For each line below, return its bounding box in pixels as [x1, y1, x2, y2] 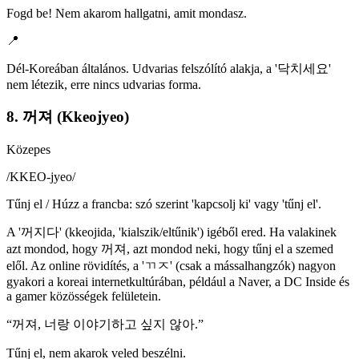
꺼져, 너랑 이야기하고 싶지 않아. [12, 317, 198, 332]
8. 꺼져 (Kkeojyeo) [6, 108, 129, 126]
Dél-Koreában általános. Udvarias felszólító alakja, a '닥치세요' [6, 61, 331, 75]
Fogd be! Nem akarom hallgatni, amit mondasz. [6, 6, 247, 20]
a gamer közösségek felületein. [6, 289, 161, 304]
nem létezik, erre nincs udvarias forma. [6, 77, 201, 91]
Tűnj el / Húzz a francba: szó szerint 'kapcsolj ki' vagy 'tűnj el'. [6, 197, 321, 212]
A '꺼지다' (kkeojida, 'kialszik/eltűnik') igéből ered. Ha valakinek [6, 225, 337, 240]
